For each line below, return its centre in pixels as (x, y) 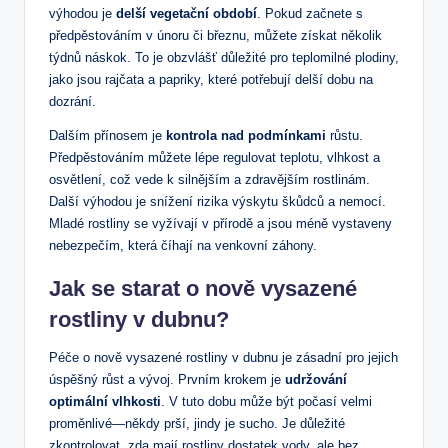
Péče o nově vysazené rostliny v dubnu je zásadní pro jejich (223, 358)
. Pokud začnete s (310, 14)
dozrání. (72, 102)
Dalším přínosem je (107, 136)
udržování (316, 380)
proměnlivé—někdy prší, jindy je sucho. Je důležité (197, 424)
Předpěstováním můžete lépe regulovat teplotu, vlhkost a (214, 158)
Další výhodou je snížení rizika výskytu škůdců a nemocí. (217, 202)
